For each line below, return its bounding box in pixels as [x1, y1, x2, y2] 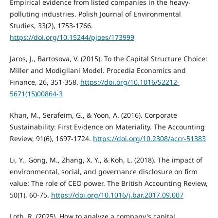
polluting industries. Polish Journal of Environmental [9, 9, 181, 18]
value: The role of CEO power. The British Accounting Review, [9, 178, 208, 188]
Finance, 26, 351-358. [9, 77, 80, 87]
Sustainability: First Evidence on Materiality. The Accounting [9, 122, 205, 131]
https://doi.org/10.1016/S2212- [80, 77, 180, 87]
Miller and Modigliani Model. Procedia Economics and [9, 65, 186, 75]
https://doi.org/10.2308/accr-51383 [92, 133, 206, 143]
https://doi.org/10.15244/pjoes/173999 [9, 32, 134, 42]
